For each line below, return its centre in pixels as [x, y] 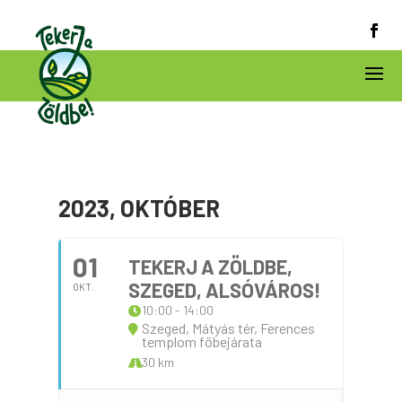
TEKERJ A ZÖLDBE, [210, 267]
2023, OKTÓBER [139, 208]
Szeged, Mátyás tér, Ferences [228, 328]
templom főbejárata [201, 341]
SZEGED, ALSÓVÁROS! [224, 290]
